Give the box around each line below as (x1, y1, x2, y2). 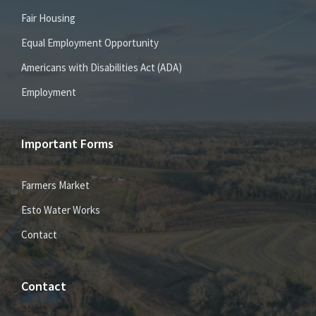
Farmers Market (21, 178, 90, 193)
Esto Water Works (21, 203, 100, 217)
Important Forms (21, 135, 114, 152)
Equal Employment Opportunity (21, 36, 159, 50)
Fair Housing (21, 11, 75, 25)
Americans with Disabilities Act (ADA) (21, 61, 182, 75)
